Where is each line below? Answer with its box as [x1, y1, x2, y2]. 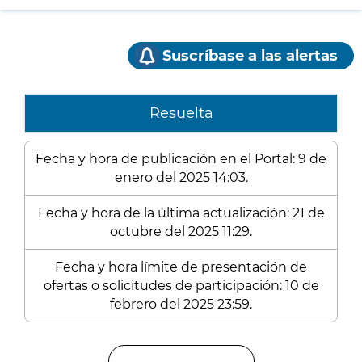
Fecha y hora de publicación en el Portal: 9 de [36, 151, 326, 166]
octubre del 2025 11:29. [110, 224, 252, 239]
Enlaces [24, 339, 82, 356]
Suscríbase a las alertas [162, 47, 338, 65]
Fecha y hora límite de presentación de [55, 259, 307, 275]
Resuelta [149, 104, 213, 122]
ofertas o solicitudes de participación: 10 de [43, 278, 319, 293]
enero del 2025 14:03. [114, 170, 248, 185]
